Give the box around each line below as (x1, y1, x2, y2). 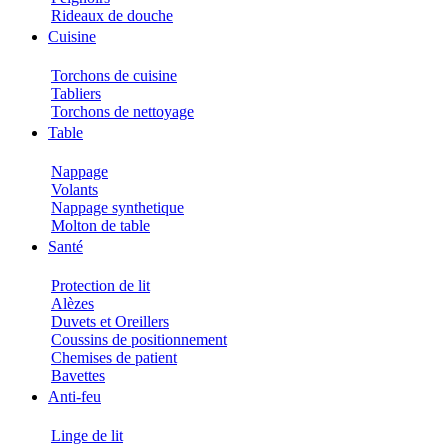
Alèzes (51, 295, 94, 312)
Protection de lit (51, 277, 150, 294)
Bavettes (51, 367, 105, 384)
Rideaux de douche (51, 7, 173, 24)
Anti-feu (48, 388, 101, 405)
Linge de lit (51, 427, 123, 444)
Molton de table (51, 217, 150, 234)
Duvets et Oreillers (51, 313, 169, 330)
